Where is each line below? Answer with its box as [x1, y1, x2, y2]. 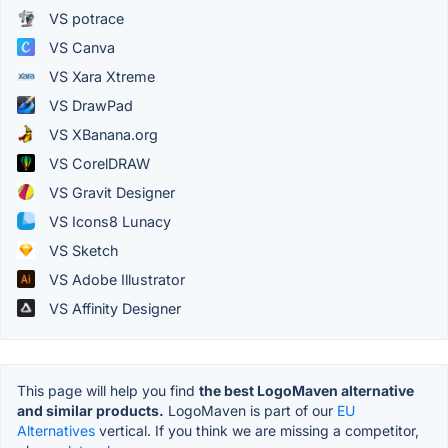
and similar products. [17, 401, 164, 419]
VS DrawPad [45, 96, 133, 114]
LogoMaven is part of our [164, 401, 337, 419]
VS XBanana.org [45, 125, 158, 143]
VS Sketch [45, 241, 119, 259]
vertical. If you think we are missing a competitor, [95, 421, 419, 439]
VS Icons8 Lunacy [45, 212, 171, 230]
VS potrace [45, 9, 124, 27]
